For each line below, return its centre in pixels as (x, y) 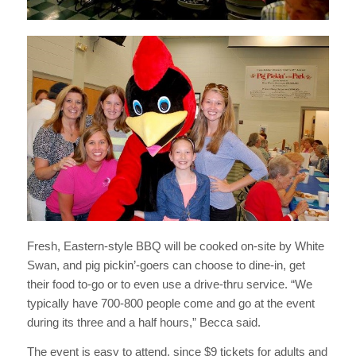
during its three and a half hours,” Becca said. (143, 322)
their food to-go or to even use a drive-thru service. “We (169, 284)
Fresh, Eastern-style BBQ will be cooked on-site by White (175, 246)
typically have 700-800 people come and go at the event (170, 303)
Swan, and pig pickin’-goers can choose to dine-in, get (166, 265)
